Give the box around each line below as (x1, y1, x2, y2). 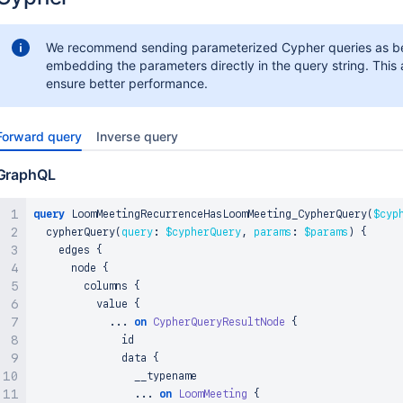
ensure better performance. (45, 76, 208, 91)
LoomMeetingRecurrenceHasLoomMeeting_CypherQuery (64, 208, 367, 220)
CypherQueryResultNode (152, 316, 285, 328)
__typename (32, 370, 197, 382)
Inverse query (95, 129, 178, 144)
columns (32, 280, 134, 292)
